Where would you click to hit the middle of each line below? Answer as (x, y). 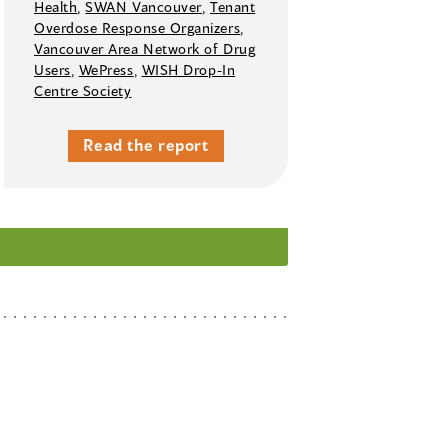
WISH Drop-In (188, 70)
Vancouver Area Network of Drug (145, 49)
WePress (106, 70)
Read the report (146, 145)
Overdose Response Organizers (137, 28)
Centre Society (83, 91)
